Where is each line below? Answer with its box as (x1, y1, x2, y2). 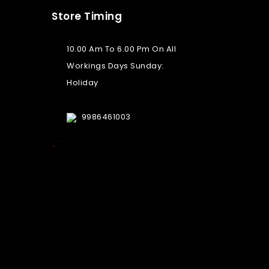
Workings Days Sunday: (67, 60, 164, 72)
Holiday (67, 77, 98, 89)
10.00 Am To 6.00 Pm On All (67, 43, 176, 55)
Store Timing (52, 9, 122, 24)
